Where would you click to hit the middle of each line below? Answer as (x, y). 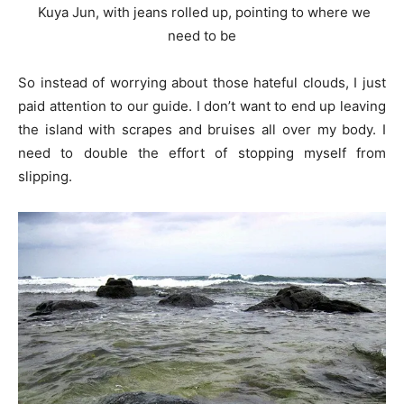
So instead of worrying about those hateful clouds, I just (202, 82)
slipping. (45, 176)
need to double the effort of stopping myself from (202, 152)
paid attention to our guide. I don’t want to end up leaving (202, 106)
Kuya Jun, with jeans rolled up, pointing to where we (202, 12)
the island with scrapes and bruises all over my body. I (202, 129)
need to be (202, 35)
